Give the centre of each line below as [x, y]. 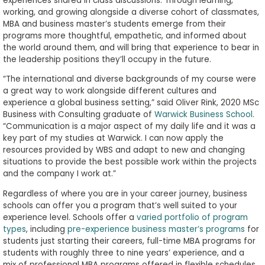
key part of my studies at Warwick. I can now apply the [113, 138]
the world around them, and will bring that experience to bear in [131, 47]
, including [46, 229]
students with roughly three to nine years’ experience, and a [123, 253]
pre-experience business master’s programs [156, 229]
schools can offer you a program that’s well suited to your [120, 205]
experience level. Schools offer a [70, 217]
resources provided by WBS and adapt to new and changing [124, 150]
